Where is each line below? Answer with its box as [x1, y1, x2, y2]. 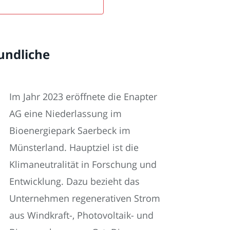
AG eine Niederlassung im [9, 107, 122, 120]
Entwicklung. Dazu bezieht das [9, 175, 140, 187]
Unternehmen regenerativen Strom [9, 191, 160, 204]
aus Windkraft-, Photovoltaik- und [9, 208, 154, 221]
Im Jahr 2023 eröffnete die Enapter [9, 90, 157, 103]
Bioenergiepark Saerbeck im [9, 124, 130, 137]
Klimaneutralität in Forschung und [9, 158, 157, 170]
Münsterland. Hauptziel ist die [9, 141, 139, 154]
